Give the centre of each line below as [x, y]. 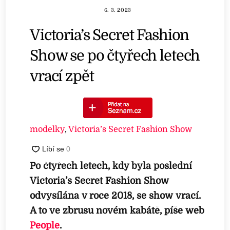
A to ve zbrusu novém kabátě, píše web [117, 211]
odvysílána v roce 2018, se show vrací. [116, 196]
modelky [47, 129]
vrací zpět [63, 76]
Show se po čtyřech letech [115, 55]
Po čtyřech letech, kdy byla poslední [111, 166]
